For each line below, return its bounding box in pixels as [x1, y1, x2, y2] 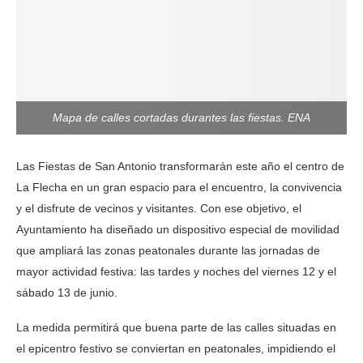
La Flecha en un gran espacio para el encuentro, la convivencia [16, 181, 342, 194]
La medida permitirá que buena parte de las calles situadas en [16, 321, 336, 335]
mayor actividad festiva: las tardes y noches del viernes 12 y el [16, 265, 336, 279]
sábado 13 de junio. [16, 286, 117, 300]
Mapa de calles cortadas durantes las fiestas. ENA [53, 111, 310, 125]
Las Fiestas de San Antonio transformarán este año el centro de [16, 160, 344, 173]
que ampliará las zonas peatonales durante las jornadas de [16, 244, 320, 258]
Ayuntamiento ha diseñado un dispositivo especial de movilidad [16, 223, 340, 237]
